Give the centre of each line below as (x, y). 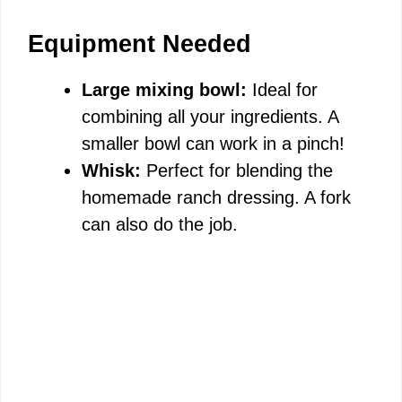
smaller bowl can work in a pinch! (213, 144)
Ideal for (282, 90)
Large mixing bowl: (164, 90)
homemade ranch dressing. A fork (216, 198)
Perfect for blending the (237, 171)
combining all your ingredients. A (210, 117)
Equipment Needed (140, 44)
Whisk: (111, 171)
